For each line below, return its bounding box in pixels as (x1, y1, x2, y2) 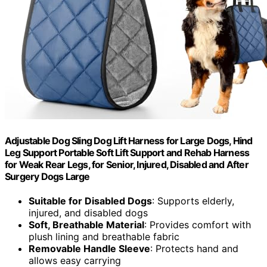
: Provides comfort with (144, 218, 251, 231)
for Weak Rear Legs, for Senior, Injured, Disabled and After (5, 158, 249, 170)
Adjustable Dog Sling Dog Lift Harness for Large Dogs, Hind (5, 134, 253, 147)
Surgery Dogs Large (5, 170, 90, 182)
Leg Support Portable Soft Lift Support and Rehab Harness (5, 146, 250, 159)
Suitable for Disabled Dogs (29, 194, 152, 207)
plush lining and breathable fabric (29, 230, 179, 243)
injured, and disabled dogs (29, 206, 148, 219)
